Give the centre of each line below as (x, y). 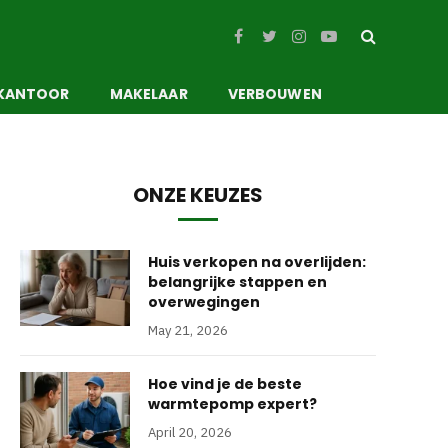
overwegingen (204, 302)
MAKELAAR (148, 93)
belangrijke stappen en (237, 282)
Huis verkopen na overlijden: (257, 262)
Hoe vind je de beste (225, 384)
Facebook (267, 44)
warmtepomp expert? (232, 404)
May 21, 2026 (188, 330)
